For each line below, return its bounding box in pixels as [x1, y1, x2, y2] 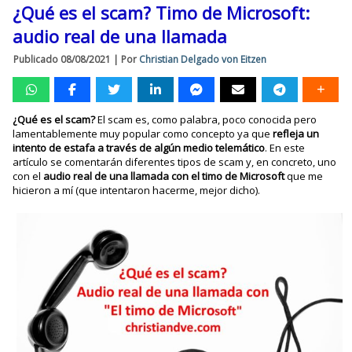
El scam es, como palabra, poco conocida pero [95, 112, 317, 127]
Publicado [13, 53, 59, 67]
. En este [265, 141, 306, 156]
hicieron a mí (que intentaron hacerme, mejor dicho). [13, 183, 261, 198]
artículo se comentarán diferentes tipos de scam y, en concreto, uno [13, 155, 337, 170]
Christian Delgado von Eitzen [139, 53, 267, 67]
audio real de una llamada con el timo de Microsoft [43, 169, 285, 184]
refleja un [273, 126, 320, 141]
